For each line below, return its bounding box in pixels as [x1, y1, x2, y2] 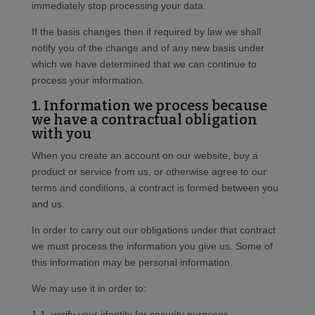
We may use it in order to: [31, 283, 146, 295]
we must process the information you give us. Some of [31, 240, 273, 252]
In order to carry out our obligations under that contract [31, 224, 276, 236]
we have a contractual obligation [31, 111, 257, 129]
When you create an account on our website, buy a [31, 150, 258, 162]
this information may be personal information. [31, 257, 233, 269]
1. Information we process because [31, 97, 267, 115]
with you [31, 125, 91, 143]
